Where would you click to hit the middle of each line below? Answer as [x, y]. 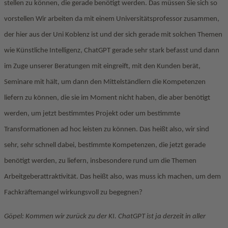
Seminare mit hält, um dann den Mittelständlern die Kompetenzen [105, 82]
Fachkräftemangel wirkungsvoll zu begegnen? [73, 193]
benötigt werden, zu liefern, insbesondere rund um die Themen [100, 161]
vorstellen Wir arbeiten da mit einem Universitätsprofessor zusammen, [112, 19]
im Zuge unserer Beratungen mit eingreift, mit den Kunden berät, [102, 66]
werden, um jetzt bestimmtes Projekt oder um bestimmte [92, 114]
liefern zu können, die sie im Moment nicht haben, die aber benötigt [107, 98]
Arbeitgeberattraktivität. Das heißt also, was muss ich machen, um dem [112, 177]
